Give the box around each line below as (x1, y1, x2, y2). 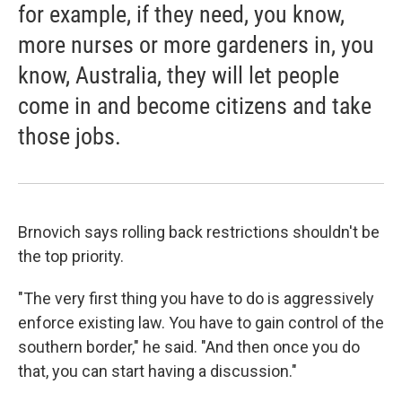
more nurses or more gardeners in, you (18, 31, 374, 59)
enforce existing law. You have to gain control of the (18, 313, 384, 333)
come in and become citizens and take (18, 92, 371, 120)
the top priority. (18, 247, 124, 267)
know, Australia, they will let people (18, 62, 339, 90)
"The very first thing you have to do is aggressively (18, 289, 374, 309)
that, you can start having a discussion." (18, 362, 297, 381)
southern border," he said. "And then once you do (18, 337, 360, 357)
